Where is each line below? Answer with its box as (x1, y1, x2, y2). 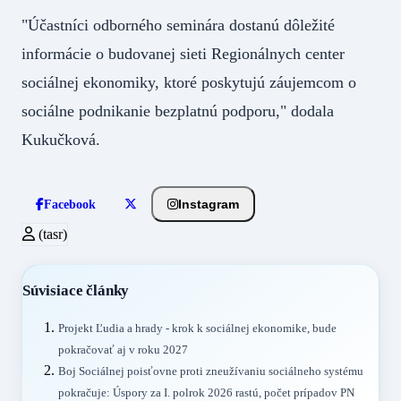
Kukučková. (21, 130, 127, 149)
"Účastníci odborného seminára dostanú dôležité (21, 15, 335, 34)
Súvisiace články (22, 282, 130, 300)
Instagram (178, 197, 239, 212)
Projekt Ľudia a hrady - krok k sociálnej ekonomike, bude (58, 322, 337, 336)
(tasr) (35, 226, 67, 242)
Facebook (44, 197, 96, 211)
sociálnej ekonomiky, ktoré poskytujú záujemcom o (21, 73, 356, 91)
